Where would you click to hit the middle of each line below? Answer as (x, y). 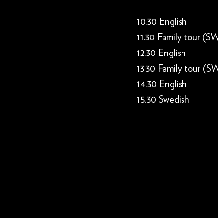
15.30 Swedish (163, 100)
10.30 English (162, 22)
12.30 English (161, 53)
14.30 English (162, 84)
